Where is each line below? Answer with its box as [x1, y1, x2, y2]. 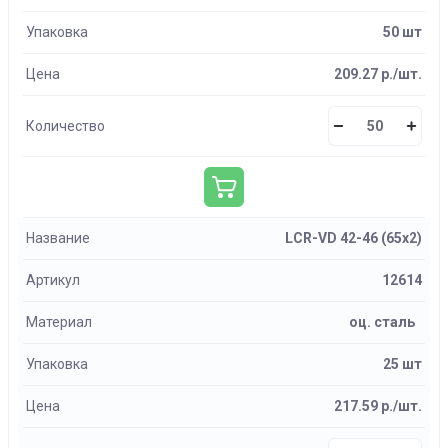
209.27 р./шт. [334, 66, 422, 82]
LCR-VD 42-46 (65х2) [285, 230, 422, 246]
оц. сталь [349, 314, 415, 330]
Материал [26, 314, 92, 330]
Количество [26, 117, 105, 134]
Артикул [26, 272, 80, 288]
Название [26, 230, 90, 246]
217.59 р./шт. [334, 398, 422, 414]
